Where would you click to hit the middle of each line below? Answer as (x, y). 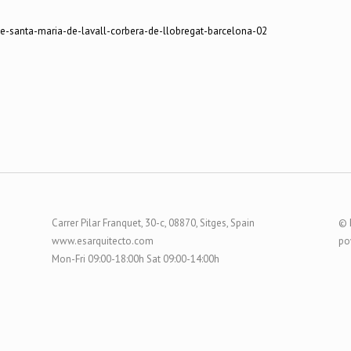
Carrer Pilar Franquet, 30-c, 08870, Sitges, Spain (153, 223)
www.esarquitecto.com (102, 241)
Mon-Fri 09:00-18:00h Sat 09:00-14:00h (135, 259)
